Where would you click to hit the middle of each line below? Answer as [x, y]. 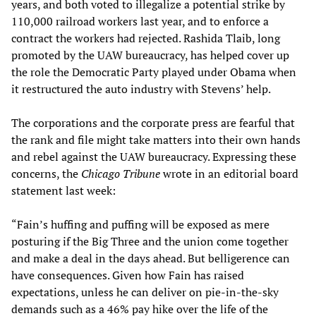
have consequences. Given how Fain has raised [128, 275]
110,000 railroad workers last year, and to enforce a [140, 21]
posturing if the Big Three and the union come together [150, 241]
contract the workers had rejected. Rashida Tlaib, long [146, 38]
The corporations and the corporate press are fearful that [153, 122]
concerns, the [46, 173]
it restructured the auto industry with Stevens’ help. [141, 89]
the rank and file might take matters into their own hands [156, 139]
